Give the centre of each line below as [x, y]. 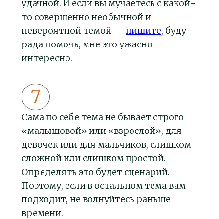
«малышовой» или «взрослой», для [102, 131]
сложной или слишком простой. [94, 158]
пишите [143, 31]
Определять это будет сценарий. [96, 172]
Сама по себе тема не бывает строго [103, 117]
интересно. [47, 58]
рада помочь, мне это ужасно [87, 44]
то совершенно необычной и [86, 17]
